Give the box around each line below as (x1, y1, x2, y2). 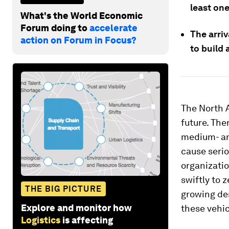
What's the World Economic (20, 10, 143, 21)
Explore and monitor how (21, 202, 132, 213)
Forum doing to (20, 22, 89, 33)
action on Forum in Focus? (20, 34, 136, 45)
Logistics (21, 214, 60, 225)
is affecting (62, 214, 113, 225)
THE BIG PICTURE (25, 184, 102, 194)
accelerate (89, 22, 138, 33)
